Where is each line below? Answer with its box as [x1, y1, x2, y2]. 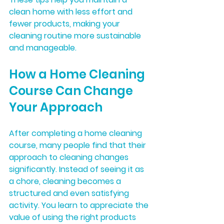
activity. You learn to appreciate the [9, 199, 150, 211]
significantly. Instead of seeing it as [9, 163, 146, 175]
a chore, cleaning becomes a [9, 175, 123, 187]
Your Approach [9, 99, 102, 116]
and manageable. [9, 42, 76, 54]
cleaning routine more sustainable [9, 30, 143, 42]
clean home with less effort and [9, 6, 134, 18]
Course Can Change [9, 82, 135, 99]
